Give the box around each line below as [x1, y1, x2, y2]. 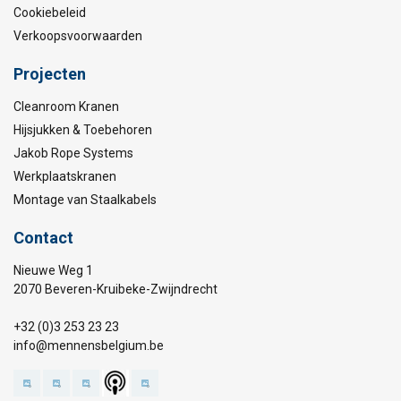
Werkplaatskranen [13, 169, 116, 183]
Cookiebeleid [13, 5, 86, 20]
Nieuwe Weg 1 [13, 263, 93, 277]
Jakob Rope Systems [13, 146, 133, 160]
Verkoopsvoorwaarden [13, 29, 142, 43]
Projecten [13, 64, 86, 83]
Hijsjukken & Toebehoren [13, 123, 152, 137]
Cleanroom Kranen [13, 99, 119, 114]
